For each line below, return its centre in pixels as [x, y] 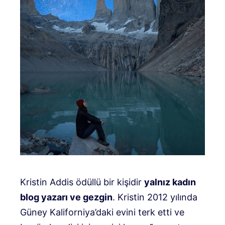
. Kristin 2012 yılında [155, 197]
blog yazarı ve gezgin [66, 197]
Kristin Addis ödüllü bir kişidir [82, 182]
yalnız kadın [170, 182]
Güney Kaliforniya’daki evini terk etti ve [102, 212]
